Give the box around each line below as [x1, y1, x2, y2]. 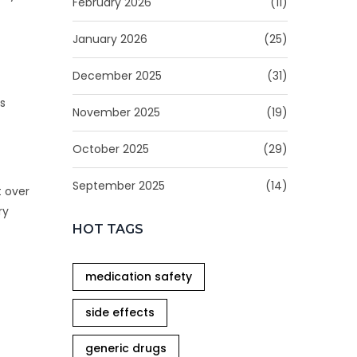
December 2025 [73, 68, 162, 84]
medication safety [85, 269, 192, 284]
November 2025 [73, 104, 160, 120]
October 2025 [73, 141, 149, 157]
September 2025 [73, 178, 165, 194]
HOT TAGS [73, 222, 143, 237]
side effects [85, 304, 155, 320]
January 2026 [73, 31, 147, 47]
